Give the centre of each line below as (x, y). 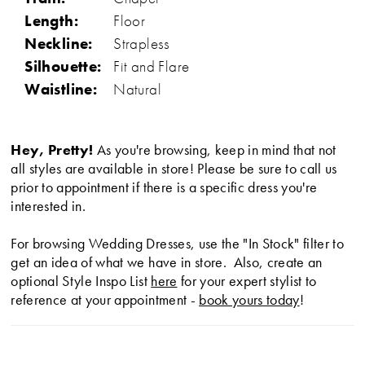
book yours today (249, 299)
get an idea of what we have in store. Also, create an (167, 262)
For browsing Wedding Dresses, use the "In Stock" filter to (177, 243)
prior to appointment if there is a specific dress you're (164, 187)
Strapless (142, 44)
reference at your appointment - (105, 299)
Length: (52, 21)
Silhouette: (63, 67)
